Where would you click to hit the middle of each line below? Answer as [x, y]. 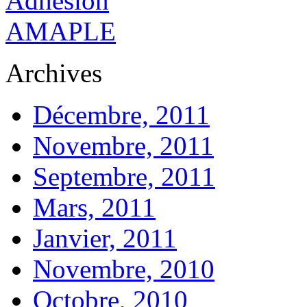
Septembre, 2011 [124, 176]
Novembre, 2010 [124, 269]
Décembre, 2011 [121, 114]
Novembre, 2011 [123, 145]
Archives [54, 73]
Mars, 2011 [94, 207]
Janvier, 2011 [105, 238]
